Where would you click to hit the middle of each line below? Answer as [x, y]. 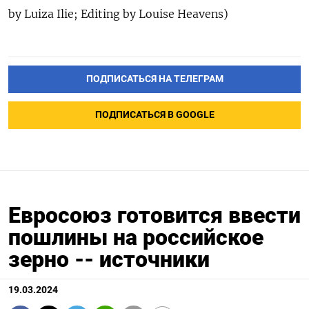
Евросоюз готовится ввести [154, 216]
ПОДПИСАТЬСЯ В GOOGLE [154, 115]
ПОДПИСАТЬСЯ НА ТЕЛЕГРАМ [154, 79]
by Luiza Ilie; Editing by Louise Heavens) [118, 14]
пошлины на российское [136, 238]
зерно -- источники [109, 260]
